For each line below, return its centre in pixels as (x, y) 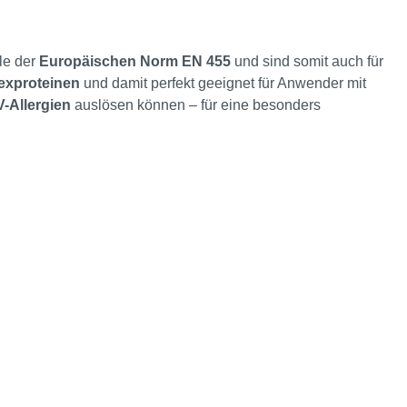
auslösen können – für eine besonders (196, 105)
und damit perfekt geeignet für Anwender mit (223, 84)
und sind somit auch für (307, 62)
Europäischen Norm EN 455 (135, 62)
